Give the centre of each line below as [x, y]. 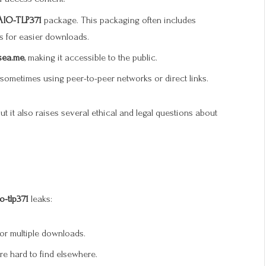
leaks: [40, 199]
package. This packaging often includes [119, 20]
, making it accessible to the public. [91, 57]
